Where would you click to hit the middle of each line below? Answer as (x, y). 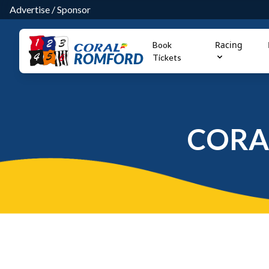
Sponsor (74, 9)
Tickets (167, 57)
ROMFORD (109, 58)
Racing (228, 45)
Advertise (30, 9)
